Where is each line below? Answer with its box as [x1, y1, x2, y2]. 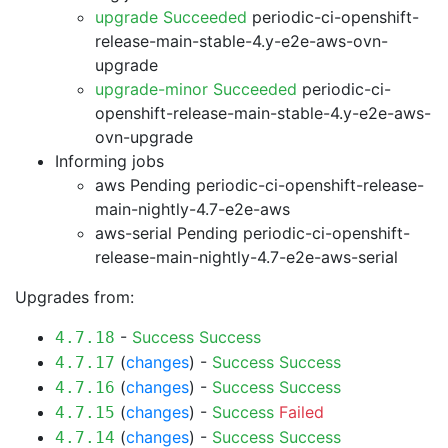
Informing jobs [55, 151, 164, 171]
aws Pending [95, 175, 191, 195]
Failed [279, 402, 324, 422]
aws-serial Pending [95, 223, 238, 243]
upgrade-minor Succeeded [95, 79, 297, 99]
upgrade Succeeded [95, 7, 247, 27]
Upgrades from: [15, 287, 134, 307]
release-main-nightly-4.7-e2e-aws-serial [95, 247, 398, 267]
